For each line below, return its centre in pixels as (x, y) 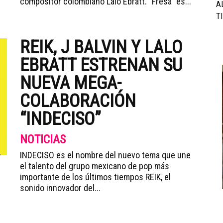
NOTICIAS (43, 139)
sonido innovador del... (60, 188)
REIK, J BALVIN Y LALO (101, 47)
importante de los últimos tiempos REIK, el (95, 177)
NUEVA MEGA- (71, 83)
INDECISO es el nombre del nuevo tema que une (105, 155)
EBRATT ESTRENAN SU (101, 65)
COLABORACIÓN (78, 101)
